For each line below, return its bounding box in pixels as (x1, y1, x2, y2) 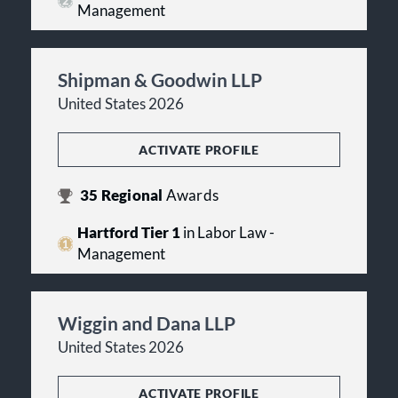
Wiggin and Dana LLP (58, 312, 235, 335)
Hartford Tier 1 (76, 224, 180, 243)
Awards (165, 187, 219, 205)
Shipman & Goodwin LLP (58, 68, 262, 92)
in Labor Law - (179, 224, 275, 243)
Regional (98, 187, 166, 205)
